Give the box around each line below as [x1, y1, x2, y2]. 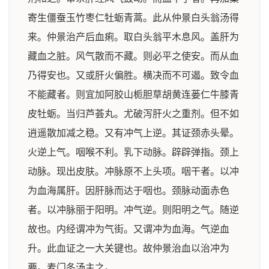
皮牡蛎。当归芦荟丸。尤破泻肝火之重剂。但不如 [28, 109, 239, 119]
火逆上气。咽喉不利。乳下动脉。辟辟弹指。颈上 [28, 147, 239, 157]
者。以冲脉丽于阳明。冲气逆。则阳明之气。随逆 [28, 205, 239, 215]
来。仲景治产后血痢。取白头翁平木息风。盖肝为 [28, 32, 239, 42]
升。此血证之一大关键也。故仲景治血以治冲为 [28, 243, 229, 253]
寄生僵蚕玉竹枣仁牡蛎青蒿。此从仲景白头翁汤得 [28, 13, 239, 23]
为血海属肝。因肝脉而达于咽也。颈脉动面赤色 [28, 186, 229, 196]
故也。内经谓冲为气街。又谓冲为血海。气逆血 [28, 224, 229, 234]
